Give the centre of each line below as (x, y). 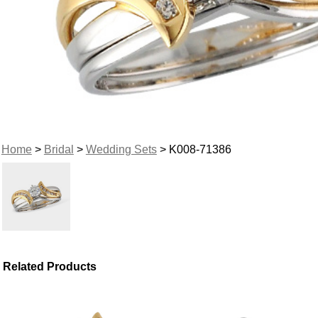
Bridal (59, 149)
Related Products (50, 266)
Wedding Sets (121, 149)
